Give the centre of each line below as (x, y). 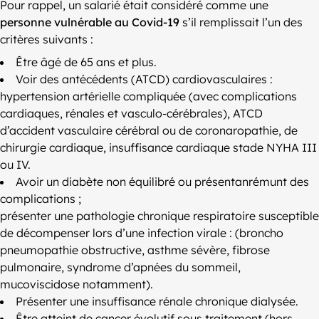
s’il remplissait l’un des (241, 22)
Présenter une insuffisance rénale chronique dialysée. (157, 302)
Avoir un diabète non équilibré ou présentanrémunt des (162, 182)
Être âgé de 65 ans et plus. (86, 62)
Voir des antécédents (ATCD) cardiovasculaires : (144, 79)
